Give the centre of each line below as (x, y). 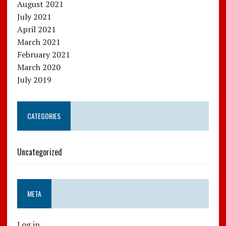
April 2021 (36, 29)
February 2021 (43, 54)
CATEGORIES (44, 116)
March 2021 (39, 42)
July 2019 (34, 79)
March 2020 (39, 67)
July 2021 (34, 16)
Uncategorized (39, 152)
